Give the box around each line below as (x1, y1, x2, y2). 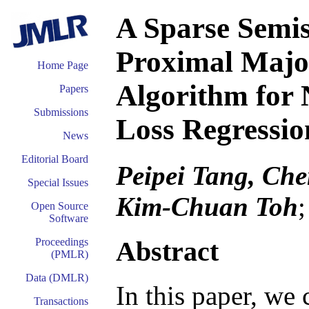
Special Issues (28, 177, 88, 188)
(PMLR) (51, 248, 88, 260)
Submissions (34, 106, 88, 118)
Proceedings (35, 236, 88, 248)
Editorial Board (21, 153, 88, 165)
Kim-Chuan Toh (116, 191, 298, 221)
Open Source (31, 200, 88, 212)
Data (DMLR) (26, 272, 88, 283)
